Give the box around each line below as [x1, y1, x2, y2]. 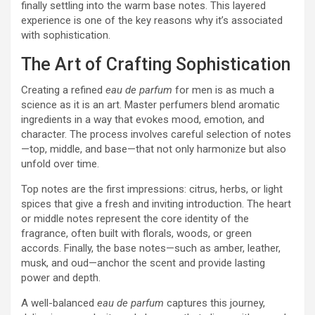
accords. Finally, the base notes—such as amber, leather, [21, 242, 281, 255]
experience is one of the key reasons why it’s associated [21, 14, 283, 27]
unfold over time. [21, 157, 99, 170]
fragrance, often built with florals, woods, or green [21, 227, 252, 240]
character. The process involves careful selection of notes [21, 128, 291, 141]
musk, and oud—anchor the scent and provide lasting [21, 257, 265, 269]
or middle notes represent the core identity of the [21, 212, 249, 225]
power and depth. [21, 271, 101, 284]
